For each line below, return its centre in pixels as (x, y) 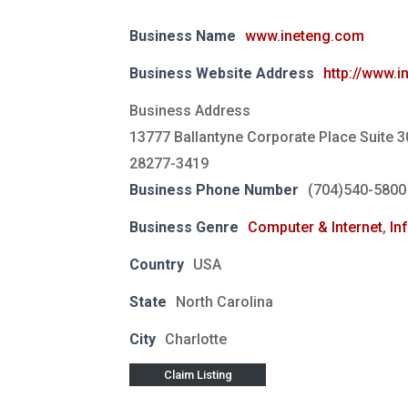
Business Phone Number (214, 190)
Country (157, 265)
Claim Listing (198, 375)
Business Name (183, 36)
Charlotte (196, 340)
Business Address (190, 111)
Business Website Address (222, 74)
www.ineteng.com (305, 36)
